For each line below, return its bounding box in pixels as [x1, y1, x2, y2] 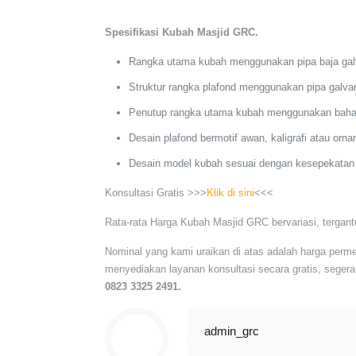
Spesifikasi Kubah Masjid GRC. [105, 26, 259, 38]
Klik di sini [207, 187, 255, 199]
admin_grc [204, 324, 260, 338]
